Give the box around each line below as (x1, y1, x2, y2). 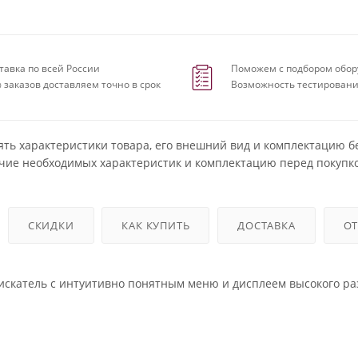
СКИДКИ (27, 217, 74, 233)
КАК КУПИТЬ (121, 217, 190, 233)
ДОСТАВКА (237, 217, 296, 233)
